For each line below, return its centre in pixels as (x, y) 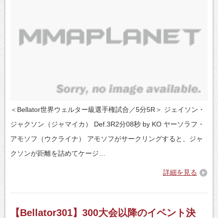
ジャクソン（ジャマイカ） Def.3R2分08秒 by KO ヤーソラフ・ (107, 124)
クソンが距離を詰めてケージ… (58, 153)
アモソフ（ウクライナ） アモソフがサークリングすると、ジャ (107, 138)
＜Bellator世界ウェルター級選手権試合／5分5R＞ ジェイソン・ (108, 109)
